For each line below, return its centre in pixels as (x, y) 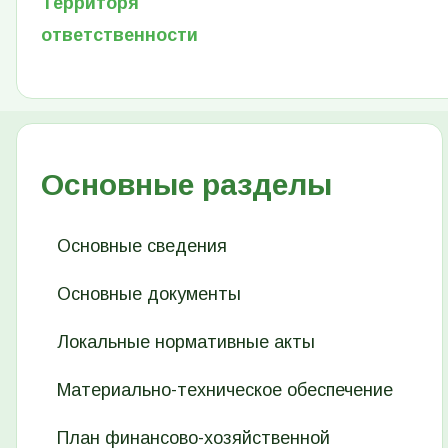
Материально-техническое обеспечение (225, 389)
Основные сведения (142, 245)
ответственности (119, 35)
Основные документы (149, 293)
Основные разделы (186, 184)
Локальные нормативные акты (186, 341)
